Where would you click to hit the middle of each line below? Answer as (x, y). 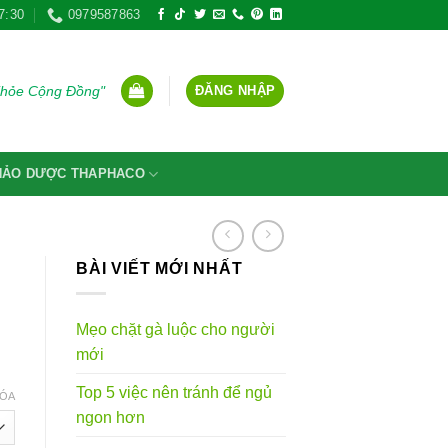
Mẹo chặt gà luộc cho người (175, 329)
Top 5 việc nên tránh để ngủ (174, 392)
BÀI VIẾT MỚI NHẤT (159, 268)
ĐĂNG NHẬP (235, 90)
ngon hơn (110, 417)
